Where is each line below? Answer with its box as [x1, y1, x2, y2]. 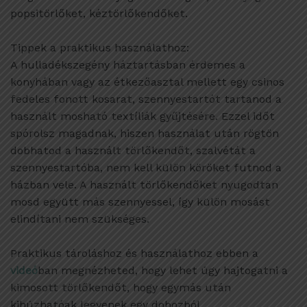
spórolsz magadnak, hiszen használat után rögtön [10, 127, 279, 140]
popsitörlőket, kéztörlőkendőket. [10, 7, 188, 21]
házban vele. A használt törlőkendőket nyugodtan [10, 178, 278, 192]
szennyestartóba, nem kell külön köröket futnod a [10, 161, 282, 175]
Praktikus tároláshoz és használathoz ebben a [10, 247, 258, 260]
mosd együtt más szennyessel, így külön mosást [10, 195, 270, 209]
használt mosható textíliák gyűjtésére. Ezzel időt [10, 110, 275, 123]
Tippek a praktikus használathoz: [10, 41, 189, 55]
